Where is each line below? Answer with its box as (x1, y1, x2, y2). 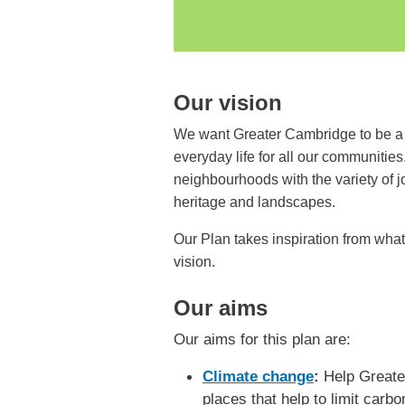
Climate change (202, 367, 314, 386)
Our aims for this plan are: (174, 330, 355, 349)
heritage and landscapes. (174, 193, 335, 210)
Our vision (174, 89, 282, 115)
